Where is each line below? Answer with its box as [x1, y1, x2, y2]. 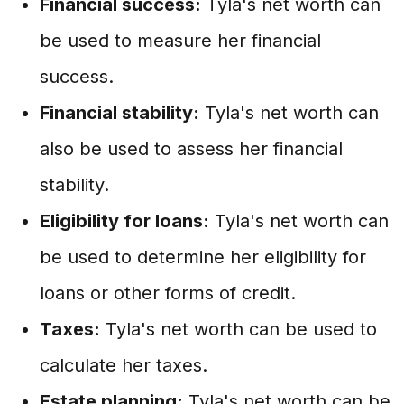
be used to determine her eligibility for [40, 246, 366, 268]
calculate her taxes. [40, 354, 207, 376]
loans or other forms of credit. [40, 282, 296, 304]
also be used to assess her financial [40, 138, 343, 160]
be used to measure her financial [40, 30, 321, 51]
